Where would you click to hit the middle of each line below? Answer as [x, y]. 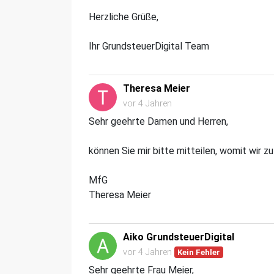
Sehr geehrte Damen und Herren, [160, 121]
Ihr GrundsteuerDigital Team [149, 46]
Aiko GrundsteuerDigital [179, 237]
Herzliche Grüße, [124, 17]
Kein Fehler [199, 252]
